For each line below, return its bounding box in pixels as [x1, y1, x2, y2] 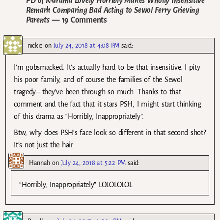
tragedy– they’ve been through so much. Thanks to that [14, 88, 181, 96]
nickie [27, 42, 43, 50]
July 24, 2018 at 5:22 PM [60, 159, 126, 167]
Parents [26, 16, 50, 25]
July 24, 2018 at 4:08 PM [53, 42, 120, 50]
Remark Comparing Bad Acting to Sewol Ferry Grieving [26, 6, 199, 15]
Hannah [29, 159, 51, 167]
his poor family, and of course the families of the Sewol [14, 76, 183, 84]
